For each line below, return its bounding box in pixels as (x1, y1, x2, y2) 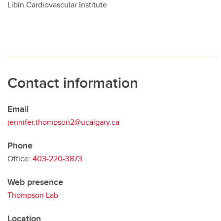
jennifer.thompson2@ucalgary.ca (7, 116, 119, 128)
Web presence (7, 176, 63, 188)
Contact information (7, 72, 138, 93)
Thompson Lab (7, 189, 58, 201)
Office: (7, 153, 33, 164)
